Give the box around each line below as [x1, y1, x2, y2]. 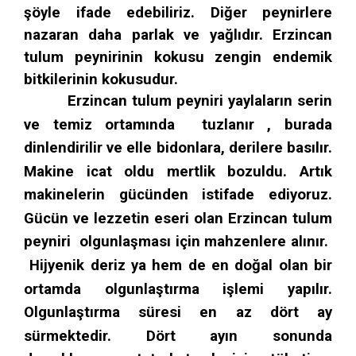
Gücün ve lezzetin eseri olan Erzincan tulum [24, 210, 332, 228]
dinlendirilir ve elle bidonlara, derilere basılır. [24, 139, 332, 157]
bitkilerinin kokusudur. [24, 70, 178, 88]
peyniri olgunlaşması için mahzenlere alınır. [24, 233, 332, 251]
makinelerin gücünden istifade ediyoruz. [24, 186, 332, 204]
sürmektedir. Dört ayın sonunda [24, 327, 332, 346]
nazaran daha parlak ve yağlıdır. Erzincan [24, 25, 332, 44]
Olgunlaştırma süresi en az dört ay [24, 304, 332, 322]
